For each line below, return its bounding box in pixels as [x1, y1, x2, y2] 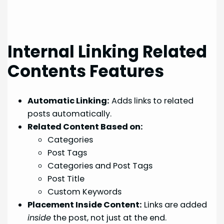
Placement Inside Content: [27, 199, 142, 211]
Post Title [47, 173, 85, 185]
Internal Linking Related [7, 40, 207, 63]
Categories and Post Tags [47, 160, 153, 172]
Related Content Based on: [27, 121, 143, 133]
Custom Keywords [47, 186, 122, 198]
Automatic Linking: [27, 95, 110, 107]
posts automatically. [27, 108, 112, 120]
